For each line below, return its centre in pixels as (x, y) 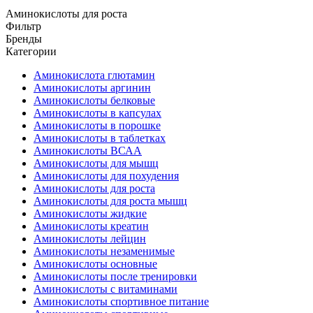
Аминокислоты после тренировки (115, 276)
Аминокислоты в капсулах (97, 113)
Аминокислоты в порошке (97, 125)
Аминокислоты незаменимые (104, 251)
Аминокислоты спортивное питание (121, 301)
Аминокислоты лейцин (90, 239)
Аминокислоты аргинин (92, 88)
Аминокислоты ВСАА (88, 151)
